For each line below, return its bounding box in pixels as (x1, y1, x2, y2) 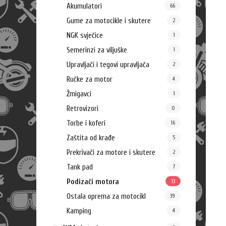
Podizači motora (67, 178, 119, 186)
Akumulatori (67, 2, 102, 11)
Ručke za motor (67, 75, 112, 84)
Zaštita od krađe (67, 134, 115, 142)
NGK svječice (67, 31, 103, 40)
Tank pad (67, 163, 93, 172)
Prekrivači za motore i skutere (67, 148, 155, 157)
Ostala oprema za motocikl (67, 192, 146, 201)
